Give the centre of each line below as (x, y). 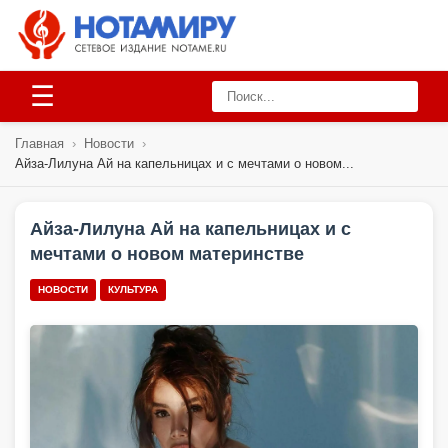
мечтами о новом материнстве (167, 254)
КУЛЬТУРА (133, 289)
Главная (39, 143)
